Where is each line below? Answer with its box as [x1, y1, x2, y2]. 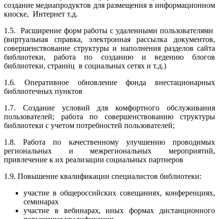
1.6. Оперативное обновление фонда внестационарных [4, 78, 215, 87]
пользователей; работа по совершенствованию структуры [4, 112, 215, 121]
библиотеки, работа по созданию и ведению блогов [4, 52, 215, 61]
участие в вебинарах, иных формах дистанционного [23, 206, 215, 215]
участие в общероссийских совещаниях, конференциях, [23, 188, 215, 197]
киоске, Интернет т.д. [4, 9, 78, 18]
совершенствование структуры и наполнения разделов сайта [4, 44, 215, 52]
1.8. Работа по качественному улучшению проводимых [4, 137, 215, 146]
